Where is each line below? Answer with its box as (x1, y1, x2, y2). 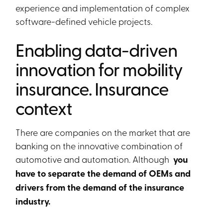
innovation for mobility (15, 56, 183, 81)
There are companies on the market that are (15, 126, 191, 138)
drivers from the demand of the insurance (15, 181, 185, 194)
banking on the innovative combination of (15, 139, 183, 151)
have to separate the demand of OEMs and (15, 167, 191, 180)
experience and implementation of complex (15, 1, 190, 13)
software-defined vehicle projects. (15, 15, 153, 27)
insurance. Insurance (15, 76, 169, 101)
